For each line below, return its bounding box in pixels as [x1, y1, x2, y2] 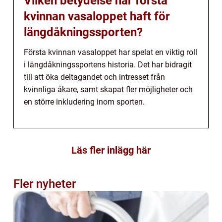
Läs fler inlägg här [71, 144, 151, 156]
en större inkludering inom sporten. [24, 97, 145, 107]
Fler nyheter [13, 176, 76, 191]
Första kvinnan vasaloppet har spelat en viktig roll [24, 47, 197, 57]
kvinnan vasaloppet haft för [24, 9, 170, 23]
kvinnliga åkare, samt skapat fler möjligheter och [24, 84, 193, 94]
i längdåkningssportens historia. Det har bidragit [24, 59, 192, 69]
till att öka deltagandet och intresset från [24, 72, 165, 82]
